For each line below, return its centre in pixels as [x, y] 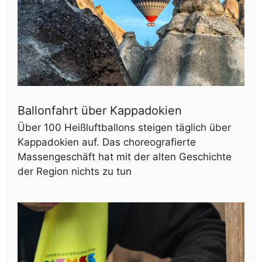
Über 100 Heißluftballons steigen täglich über [124, 127]
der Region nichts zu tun [75, 171]
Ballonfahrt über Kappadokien [101, 110]
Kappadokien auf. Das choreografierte [107, 142]
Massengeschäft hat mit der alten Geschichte [125, 156]
